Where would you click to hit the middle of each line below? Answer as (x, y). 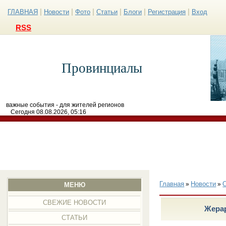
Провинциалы (102, 68)
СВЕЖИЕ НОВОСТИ (75, 203)
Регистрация (167, 12)
